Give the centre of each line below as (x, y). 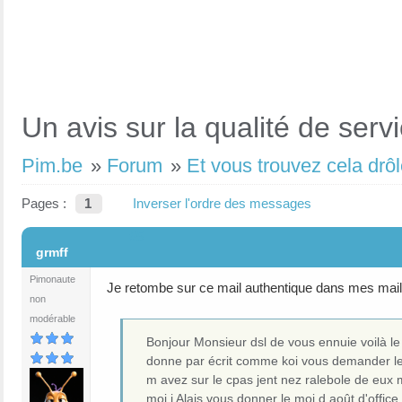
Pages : (44, 203)
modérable (52, 319)
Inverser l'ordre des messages (222, 203)
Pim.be (52, 166)
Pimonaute (52, 279)
